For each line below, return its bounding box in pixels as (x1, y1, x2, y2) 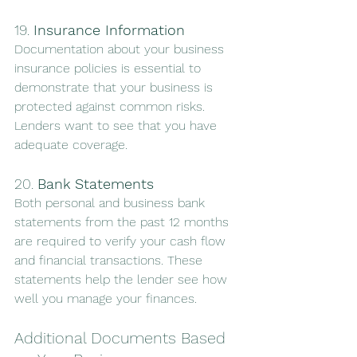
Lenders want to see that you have (14, 118, 221, 134)
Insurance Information (33, 22, 185, 39)
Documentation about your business (14, 41, 228, 57)
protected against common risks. (14, 99, 209, 115)
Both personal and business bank (14, 195, 209, 211)
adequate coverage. (14, 137, 127, 153)
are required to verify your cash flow (14, 233, 229, 249)
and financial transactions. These (14, 253, 206, 269)
